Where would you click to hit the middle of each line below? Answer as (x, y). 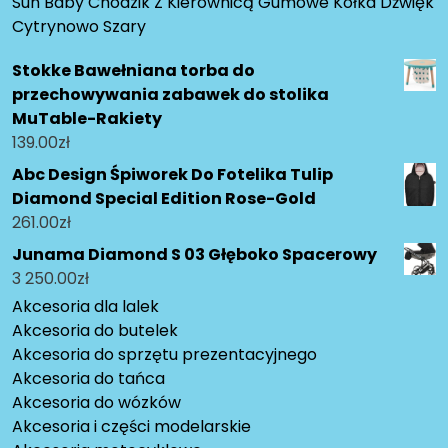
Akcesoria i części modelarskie (131, 426)
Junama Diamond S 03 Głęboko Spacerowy (194, 254)
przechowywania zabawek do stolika (170, 94)
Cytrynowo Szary (79, 26)
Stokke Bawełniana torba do (133, 70)
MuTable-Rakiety (87, 118)
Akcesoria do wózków (96, 402)
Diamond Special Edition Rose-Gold (164, 198)
